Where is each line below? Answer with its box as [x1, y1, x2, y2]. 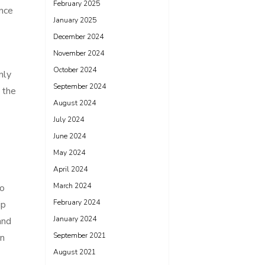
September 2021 [53, 231, 106, 240]
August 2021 [53, 247, 96, 257]
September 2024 [53, 82, 106, 91]
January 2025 [53, 15, 96, 25]
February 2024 [53, 198, 100, 207]
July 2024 [53, 115, 84, 124]
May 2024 [53, 148, 85, 157]
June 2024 [53, 131, 86, 141]
